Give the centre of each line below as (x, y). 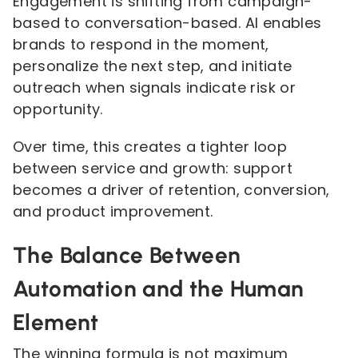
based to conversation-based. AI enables (167, 23)
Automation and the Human (159, 288)
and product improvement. (113, 211)
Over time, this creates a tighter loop (150, 147)
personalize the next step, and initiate (153, 66)
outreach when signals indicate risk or (155, 88)
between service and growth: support (153, 168)
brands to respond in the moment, (141, 44)
